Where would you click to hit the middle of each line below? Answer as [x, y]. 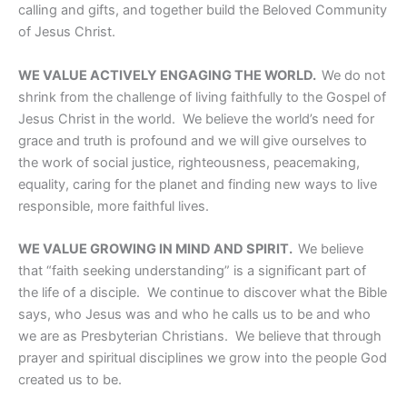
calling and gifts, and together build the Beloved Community [203, 10]
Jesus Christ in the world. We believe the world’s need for [196, 119]
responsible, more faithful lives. [114, 206]
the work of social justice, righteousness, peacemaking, [189, 162]
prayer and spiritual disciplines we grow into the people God [203, 358]
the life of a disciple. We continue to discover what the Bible [203, 293]
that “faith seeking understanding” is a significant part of [192, 271]
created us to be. [70, 380]
